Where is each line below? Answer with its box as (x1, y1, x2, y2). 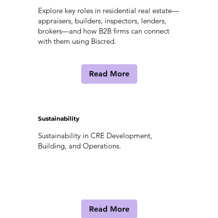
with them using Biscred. (37, 36, 116, 46)
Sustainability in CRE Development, (37, 131, 152, 141)
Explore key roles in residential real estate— (37, 6, 179, 16)
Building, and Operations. (37, 141, 121, 151)
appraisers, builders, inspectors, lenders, (37, 16, 166, 26)
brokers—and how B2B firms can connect (37, 26, 169, 36)
